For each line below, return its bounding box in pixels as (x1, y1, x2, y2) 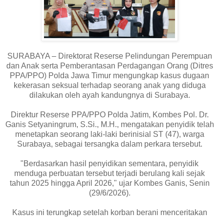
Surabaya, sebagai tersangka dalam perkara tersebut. (17, 139, 202, 148)
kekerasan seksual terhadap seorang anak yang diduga (13, 81, 206, 89)
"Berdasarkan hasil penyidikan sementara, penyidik (21, 159, 198, 168)
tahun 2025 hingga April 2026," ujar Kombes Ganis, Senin (9, 178, 210, 187)
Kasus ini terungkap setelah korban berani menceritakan (12, 208, 207, 217)
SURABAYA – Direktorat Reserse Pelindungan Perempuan (7, 51, 212, 60)
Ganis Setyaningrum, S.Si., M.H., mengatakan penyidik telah (5, 120, 214, 129)
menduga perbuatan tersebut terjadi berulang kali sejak (14, 169, 205, 177)
